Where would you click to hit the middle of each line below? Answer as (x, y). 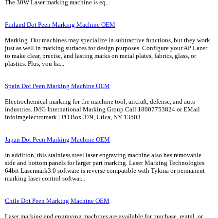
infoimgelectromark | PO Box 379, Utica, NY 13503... (75, 117)
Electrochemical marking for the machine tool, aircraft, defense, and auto (100, 101)
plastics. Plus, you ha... (35, 64)
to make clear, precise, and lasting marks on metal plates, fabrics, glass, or (100, 56)
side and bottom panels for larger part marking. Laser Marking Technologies (105, 163)
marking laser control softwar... (45, 178)
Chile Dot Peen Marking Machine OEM (57, 201)
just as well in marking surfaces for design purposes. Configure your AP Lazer (106, 48)
